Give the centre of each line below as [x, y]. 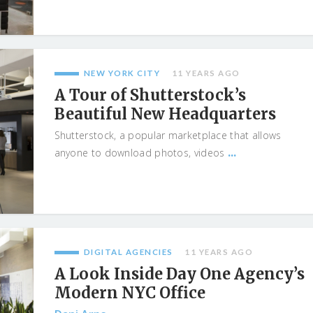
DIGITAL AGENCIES [128, 252]
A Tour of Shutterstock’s [150, 95]
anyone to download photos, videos [141, 153]
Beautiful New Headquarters [165, 114]
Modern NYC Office [130, 293]
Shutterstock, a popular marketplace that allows [168, 135]
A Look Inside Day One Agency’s [179, 274]
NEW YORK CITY [122, 73]
